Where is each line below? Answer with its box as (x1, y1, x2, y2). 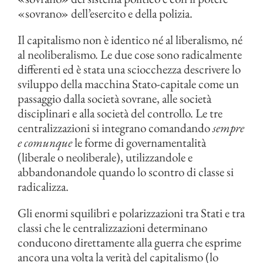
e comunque (18, 134, 72, 150)
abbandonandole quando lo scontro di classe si (18, 164, 234, 180)
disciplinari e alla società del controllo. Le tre (18, 105, 222, 121)
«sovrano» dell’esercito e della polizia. (18, 5, 193, 21)
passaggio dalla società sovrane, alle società (18, 90, 211, 106)
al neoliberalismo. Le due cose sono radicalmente (18, 46, 242, 62)
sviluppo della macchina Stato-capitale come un (18, 76, 239, 92)
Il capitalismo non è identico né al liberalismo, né (18, 32, 242, 48)
